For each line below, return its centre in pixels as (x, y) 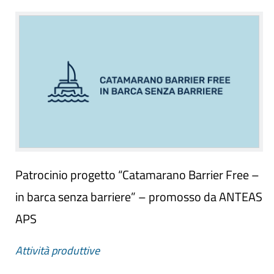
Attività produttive (57, 250)
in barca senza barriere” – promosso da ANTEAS (139, 196)
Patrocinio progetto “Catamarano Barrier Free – (137, 174)
